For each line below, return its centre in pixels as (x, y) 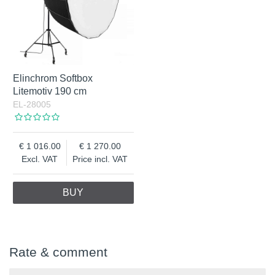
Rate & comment (58, 252)
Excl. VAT (40, 159)
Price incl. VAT (100, 159)
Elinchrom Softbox (53, 79)
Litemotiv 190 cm (50, 91)
